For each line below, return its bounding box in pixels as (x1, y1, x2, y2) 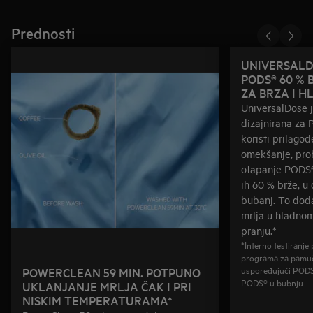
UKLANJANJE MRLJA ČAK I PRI (22, 278, 191, 294)
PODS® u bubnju (241, 276, 303, 289)
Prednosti (11, 23, 75, 43)
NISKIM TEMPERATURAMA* (22, 292, 173, 308)
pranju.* (241, 224, 277, 237)
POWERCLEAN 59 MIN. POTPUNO (22, 264, 201, 280)
